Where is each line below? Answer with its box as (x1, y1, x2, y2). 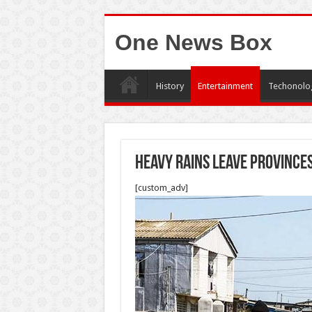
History (155, 81, 184, 91)
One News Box (114, 30, 272, 55)
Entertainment (197, 81, 253, 91)
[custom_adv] (134, 182, 188, 193)
